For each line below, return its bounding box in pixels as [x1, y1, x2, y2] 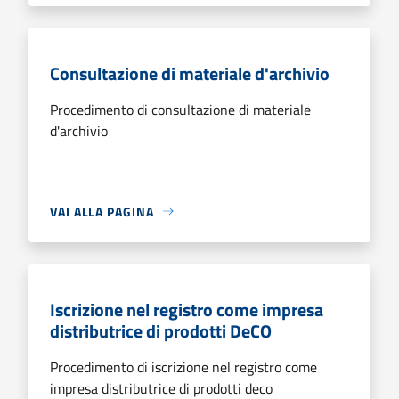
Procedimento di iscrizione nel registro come [50, 355, 317, 378]
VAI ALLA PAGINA [50, 201, 154, 221]
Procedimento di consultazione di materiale [50, 98, 311, 120]
